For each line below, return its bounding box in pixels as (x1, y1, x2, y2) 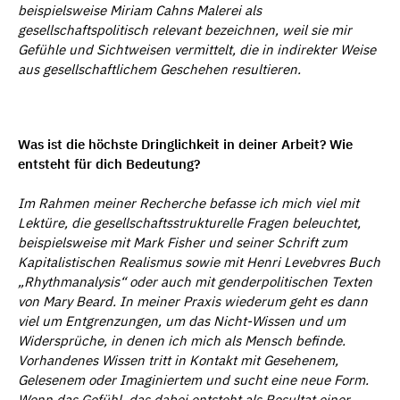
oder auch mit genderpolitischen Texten (129, 273, 372, 291)
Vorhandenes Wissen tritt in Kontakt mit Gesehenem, (18, 352, 338, 370)
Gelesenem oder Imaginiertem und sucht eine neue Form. (18, 371, 369, 389)
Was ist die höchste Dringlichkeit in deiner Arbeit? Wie (18, 136, 353, 154)
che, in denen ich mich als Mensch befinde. (81, 332, 346, 350)
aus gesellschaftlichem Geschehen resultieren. (18, 60, 301, 78)
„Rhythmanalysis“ (18, 273, 129, 291)
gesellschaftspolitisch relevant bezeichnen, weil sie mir (18, 21, 352, 38)
